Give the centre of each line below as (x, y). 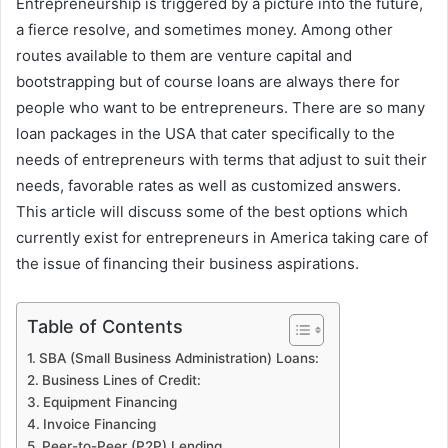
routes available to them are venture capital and (184, 55)
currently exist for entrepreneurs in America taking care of (222, 237)
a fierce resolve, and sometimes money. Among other (204, 29)
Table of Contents (105, 326)
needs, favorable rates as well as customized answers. (208, 185)
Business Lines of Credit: (121, 380)
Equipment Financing (109, 402)
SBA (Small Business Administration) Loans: (178, 358)
